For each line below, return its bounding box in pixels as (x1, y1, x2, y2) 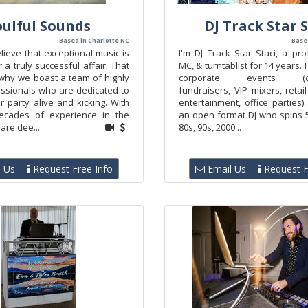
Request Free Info (30, 162, 113, 175)
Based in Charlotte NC (59, 36, 129, 45)
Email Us (205, 162, 246, 175)
